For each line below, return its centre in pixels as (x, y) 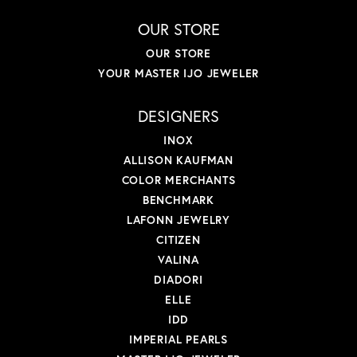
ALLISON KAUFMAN (178, 160)
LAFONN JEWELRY (178, 220)
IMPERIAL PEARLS (178, 339)
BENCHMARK (178, 200)
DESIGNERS (178, 116)
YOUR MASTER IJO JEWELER (178, 73)
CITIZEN (178, 240)
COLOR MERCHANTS (178, 180)
